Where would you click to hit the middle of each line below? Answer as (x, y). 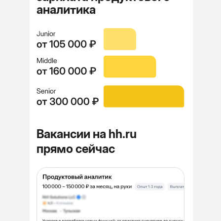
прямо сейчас (76, 149)
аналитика (66, 10)
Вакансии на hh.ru (87, 134)
